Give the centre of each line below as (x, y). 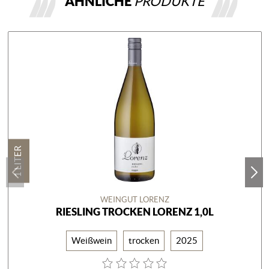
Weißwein (92, 240)
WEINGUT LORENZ (134, 199)
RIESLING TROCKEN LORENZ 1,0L (134, 211)
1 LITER (17, 161)
